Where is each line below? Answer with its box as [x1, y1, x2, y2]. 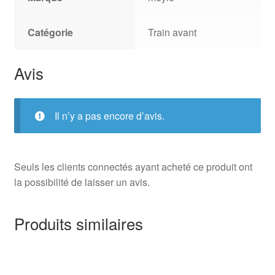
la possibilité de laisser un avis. [14, 175, 150, 189]
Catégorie [28, 25, 74, 39]
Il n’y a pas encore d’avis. [54, 109, 165, 123]
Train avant [148, 25, 197, 39]
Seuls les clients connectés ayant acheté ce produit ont [14, 160, 252, 174]
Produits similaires [14, 211, 143, 234]
